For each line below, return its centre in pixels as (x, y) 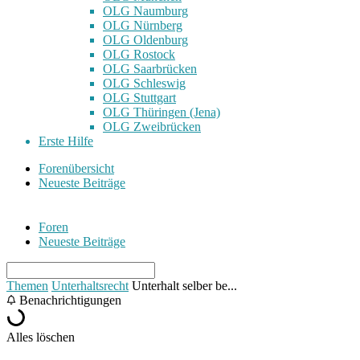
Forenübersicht (76, 168)
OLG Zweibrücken (152, 126)
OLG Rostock (139, 54)
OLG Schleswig (144, 83)
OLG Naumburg (145, 10)
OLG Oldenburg (145, 39)
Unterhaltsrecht (90, 285)
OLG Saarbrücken (150, 68)
